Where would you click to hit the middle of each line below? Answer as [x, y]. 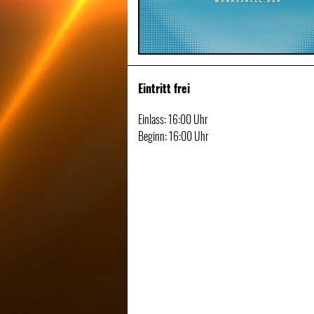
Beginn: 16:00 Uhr [173, 136]
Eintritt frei [164, 89]
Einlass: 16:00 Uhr [173, 120]
